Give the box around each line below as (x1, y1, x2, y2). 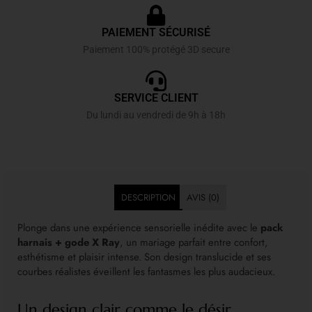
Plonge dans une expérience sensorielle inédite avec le (17, 219, 260, 235)
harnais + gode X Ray (17, 234, 120, 250)
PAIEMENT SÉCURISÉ (102, 25, 210, 39)
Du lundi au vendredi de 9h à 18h (86, 109, 226, 120)
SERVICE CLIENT (114, 91, 198, 104)
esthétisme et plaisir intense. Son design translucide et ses (17, 249, 271, 265)
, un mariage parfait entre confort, (120, 234, 268, 250)
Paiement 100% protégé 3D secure (82, 43, 230, 55)
